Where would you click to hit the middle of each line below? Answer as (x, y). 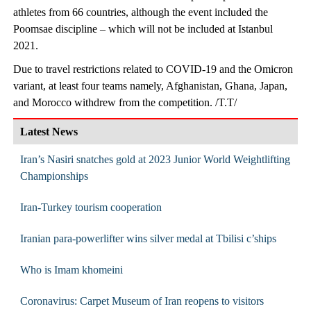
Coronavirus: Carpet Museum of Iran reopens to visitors (142, 301)
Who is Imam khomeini (71, 269)
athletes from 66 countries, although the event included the (140, 12)
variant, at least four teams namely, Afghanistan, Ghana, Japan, (150, 85)
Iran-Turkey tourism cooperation (91, 207)
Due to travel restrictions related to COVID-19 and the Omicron (153, 69)
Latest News (49, 131)
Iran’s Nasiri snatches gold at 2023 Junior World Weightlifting (155, 159)
